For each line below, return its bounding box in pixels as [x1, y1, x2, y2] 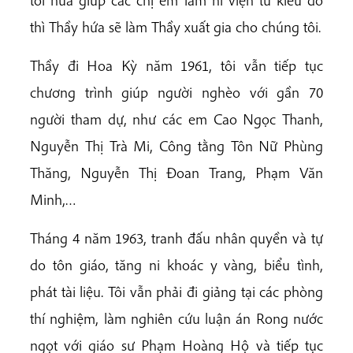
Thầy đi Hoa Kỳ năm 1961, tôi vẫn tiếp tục [30, 55, 323, 75]
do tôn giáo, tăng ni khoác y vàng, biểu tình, [30, 255, 323, 275]
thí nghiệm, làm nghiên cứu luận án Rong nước [30, 309, 323, 329]
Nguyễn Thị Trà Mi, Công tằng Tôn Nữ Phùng [30, 136, 323, 155]
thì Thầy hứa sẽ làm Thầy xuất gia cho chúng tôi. [30, 17, 321, 36]
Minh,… [30, 189, 76, 209]
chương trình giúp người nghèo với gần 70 [30, 82, 323, 102]
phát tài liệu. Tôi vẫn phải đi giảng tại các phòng [30, 282, 323, 302]
